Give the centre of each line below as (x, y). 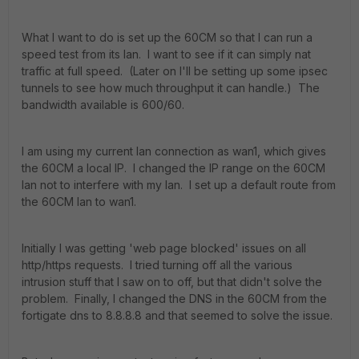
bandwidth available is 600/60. (103, 105)
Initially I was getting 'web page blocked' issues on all (164, 248)
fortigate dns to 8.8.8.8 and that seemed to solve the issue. (177, 315)
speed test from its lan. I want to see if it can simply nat (166, 54)
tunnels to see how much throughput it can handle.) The (171, 88)
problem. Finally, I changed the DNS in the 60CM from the (174, 298)
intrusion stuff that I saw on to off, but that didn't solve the (172, 282)
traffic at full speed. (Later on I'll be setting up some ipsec (175, 71)
